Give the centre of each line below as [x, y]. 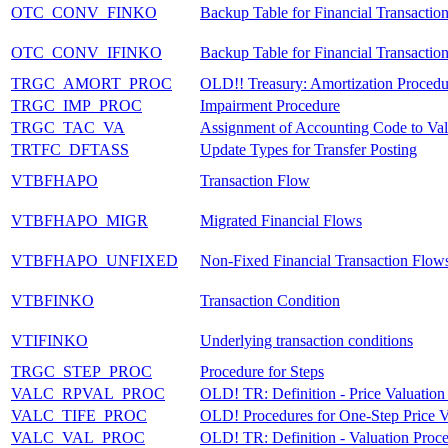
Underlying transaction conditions [306, 340]
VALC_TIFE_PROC [79, 415]
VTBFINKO [52, 300]
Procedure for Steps [262, 371]
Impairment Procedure [270, 105]
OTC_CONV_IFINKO [86, 52]
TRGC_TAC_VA [68, 127]
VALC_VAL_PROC [78, 437]
